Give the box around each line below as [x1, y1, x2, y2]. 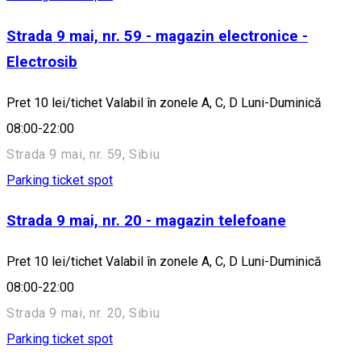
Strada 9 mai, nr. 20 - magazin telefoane [6, 212, 286, 230]
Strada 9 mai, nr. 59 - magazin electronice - [6, 27, 308, 45]
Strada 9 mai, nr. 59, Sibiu [6, 146, 160, 162]
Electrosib [6, 52, 77, 71]
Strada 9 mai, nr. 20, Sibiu [6, 305, 160, 322]
